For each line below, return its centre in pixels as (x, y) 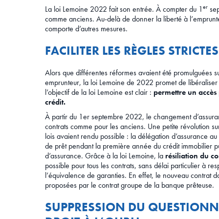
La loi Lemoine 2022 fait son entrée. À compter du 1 (124, 9)
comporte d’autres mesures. (86, 29)
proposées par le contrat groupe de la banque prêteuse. (130, 185)
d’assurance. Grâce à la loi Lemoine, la (105, 156)
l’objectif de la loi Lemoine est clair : (99, 92)
